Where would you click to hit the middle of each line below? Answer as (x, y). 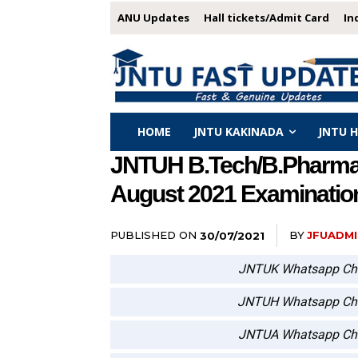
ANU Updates (153, 18)
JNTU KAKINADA (239, 131)
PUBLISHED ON (153, 235)
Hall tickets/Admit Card (267, 18)
